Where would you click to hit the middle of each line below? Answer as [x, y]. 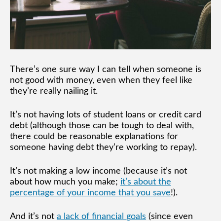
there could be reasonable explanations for [94, 136]
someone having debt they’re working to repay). [103, 147]
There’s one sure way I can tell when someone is [106, 69]
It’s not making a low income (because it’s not [98, 171]
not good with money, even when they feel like [101, 80]
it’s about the [146, 182]
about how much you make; [65, 182]
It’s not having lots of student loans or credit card [106, 115]
